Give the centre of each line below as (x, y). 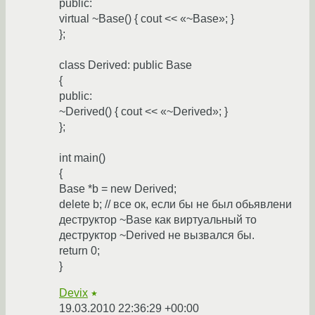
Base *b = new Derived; (118, 189)
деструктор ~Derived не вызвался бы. (157, 236)
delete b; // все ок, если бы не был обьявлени (175, 205)
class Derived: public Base (126, 65)
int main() (82, 158)
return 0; (79, 251)
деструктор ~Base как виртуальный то (158, 220)
